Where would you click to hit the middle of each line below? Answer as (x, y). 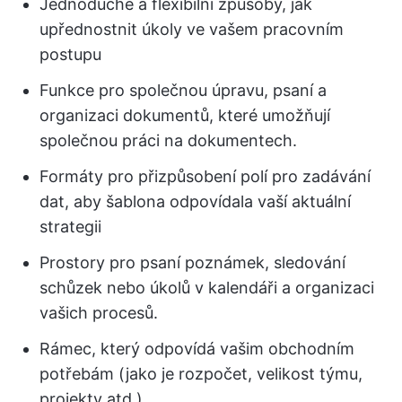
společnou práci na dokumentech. (168, 140)
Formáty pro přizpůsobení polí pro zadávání (205, 176)
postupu (70, 54)
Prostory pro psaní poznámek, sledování (192, 262)
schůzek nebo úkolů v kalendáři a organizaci (207, 288)
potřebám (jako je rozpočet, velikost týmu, (201, 374)
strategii (70, 227)
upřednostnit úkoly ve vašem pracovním (192, 29)
